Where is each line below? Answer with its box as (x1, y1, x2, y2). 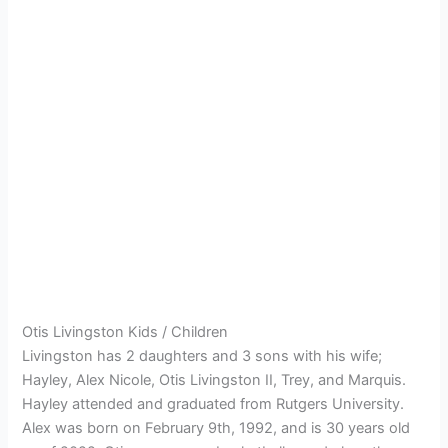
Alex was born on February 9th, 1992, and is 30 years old (22, 419, 411, 438)
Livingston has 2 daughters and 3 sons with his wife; (22, 347, 387, 366)
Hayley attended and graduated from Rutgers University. (22, 395, 405, 414)
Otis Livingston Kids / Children (22, 323, 229, 342)
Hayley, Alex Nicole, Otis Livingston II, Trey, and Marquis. (22, 371, 407, 390)
